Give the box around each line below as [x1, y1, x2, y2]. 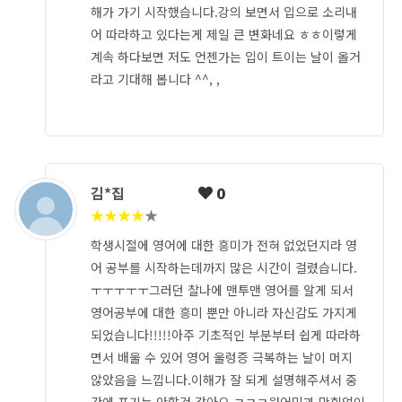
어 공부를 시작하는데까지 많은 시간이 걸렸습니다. [91, 258, 357, 277]
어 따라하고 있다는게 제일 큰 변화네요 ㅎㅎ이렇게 [91, 25, 357, 44]
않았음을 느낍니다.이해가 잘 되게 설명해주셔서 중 [91, 371, 357, 389]
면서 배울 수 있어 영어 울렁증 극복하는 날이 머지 [91, 348, 353, 367]
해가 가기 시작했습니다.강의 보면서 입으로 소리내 [91, 3, 357, 22]
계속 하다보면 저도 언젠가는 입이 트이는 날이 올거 [91, 48, 361, 66]
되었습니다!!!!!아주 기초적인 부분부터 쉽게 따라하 [91, 326, 361, 345]
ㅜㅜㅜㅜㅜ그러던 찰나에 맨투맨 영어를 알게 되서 [91, 281, 354, 300]
